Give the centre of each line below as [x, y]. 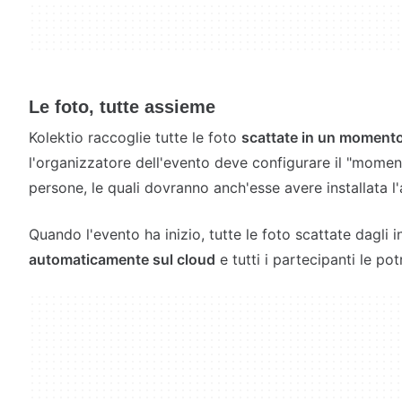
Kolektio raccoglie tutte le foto [135, 137]
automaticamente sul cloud [122, 259]
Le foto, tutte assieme [122, 107]
